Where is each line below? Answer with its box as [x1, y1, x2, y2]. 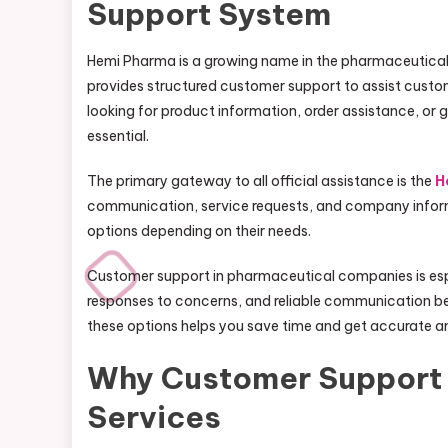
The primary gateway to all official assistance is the [87, 172, 435, 190]
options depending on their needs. [87, 222, 311, 240]
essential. [87, 127, 149, 145]
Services [87, 398, 221, 436]
